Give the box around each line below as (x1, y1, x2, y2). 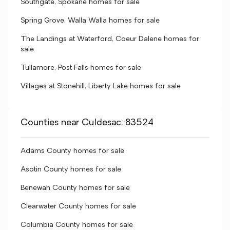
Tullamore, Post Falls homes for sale (21, 64, 141, 72)
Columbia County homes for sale (21, 221, 133, 229)
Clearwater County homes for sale (21, 203, 136, 210)
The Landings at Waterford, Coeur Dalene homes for (21, 35, 199, 43)
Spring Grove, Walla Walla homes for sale (21, 17, 160, 25)
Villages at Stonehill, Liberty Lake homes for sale (21, 83, 181, 90)
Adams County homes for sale (21, 147, 124, 155)
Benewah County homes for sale (21, 184, 130, 192)
